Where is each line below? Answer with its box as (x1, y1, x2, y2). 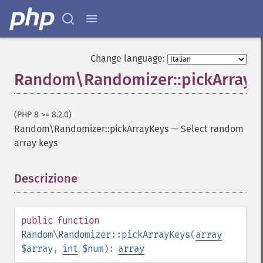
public (21, 215, 53, 226)
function (57, 215, 99, 226)
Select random (181, 123, 244, 134)
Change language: (90, 53, 165, 64)
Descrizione (14, 171, 77, 186)
